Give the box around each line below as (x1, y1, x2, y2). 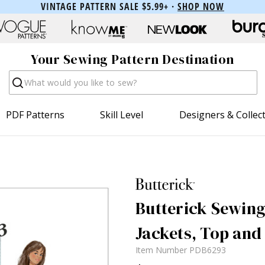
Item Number (135, 244, 189, 256)
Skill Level (100, 108, 144, 121)
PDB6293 (189, 244, 226, 256)
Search (8, 69, 39, 83)
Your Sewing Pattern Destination (31, 50, 234, 69)
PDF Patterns (6, 108, 65, 121)
